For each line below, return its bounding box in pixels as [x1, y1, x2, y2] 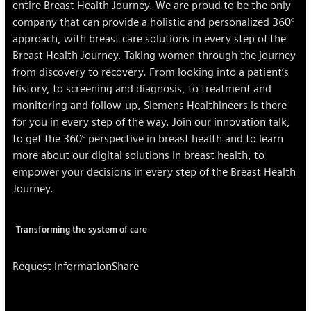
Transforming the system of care [16, 224, 148, 235]
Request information [12, 259, 112, 273]
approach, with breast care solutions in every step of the [12, 31, 286, 45]
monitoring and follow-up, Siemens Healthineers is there [12, 98, 287, 112]
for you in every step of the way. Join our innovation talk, [12, 115, 290, 128]
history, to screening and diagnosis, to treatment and [12, 81, 271, 95]
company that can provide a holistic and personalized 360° [12, 15, 294, 28]
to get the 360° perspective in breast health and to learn [12, 131, 283, 145]
